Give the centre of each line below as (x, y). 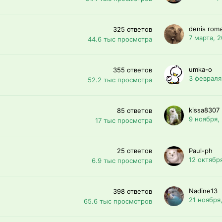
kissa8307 (204, 110)
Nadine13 (203, 191)
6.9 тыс (104, 160)
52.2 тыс (102, 80)
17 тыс (105, 120)
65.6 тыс (98, 201)
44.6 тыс (102, 39)
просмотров (133, 201)
